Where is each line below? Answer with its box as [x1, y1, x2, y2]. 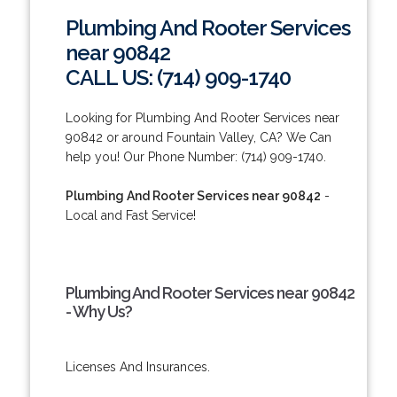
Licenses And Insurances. [65, 359, 210, 374]
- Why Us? [65, 301, 132, 321]
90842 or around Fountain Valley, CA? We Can [65, 129, 331, 144]
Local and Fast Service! [65, 207, 196, 222]
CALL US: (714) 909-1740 [65, 64, 291, 90]
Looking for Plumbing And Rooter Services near [65, 110, 339, 125]
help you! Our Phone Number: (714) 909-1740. [65, 149, 326, 164]
